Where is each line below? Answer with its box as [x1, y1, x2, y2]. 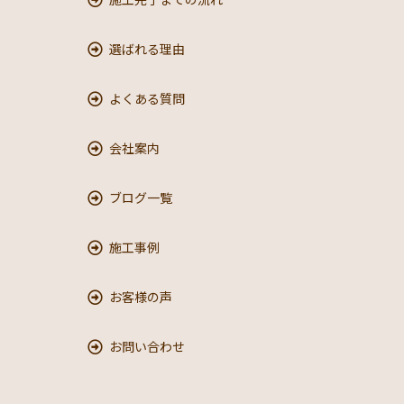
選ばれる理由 [109, 41, 185, 57]
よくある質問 [109, 91, 185, 106]
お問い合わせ [109, 339, 185, 354]
